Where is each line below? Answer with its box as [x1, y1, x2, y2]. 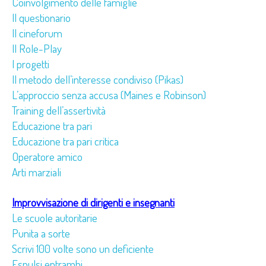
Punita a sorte [12, 225, 70, 240]
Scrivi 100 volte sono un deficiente [12, 240, 154, 256]
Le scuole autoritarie [12, 210, 97, 225]
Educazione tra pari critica [12, 133, 119, 148]
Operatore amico [12, 148, 83, 164]
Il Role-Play [12, 40, 62, 56]
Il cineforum [12, 25, 62, 40]
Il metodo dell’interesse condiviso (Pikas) [12, 71, 183, 87]
